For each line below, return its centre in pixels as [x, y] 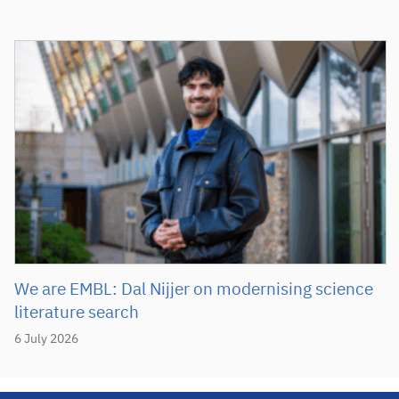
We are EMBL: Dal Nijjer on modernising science [194, 290]
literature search [77, 313]
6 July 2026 [46, 340]
